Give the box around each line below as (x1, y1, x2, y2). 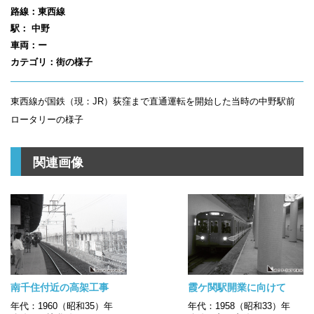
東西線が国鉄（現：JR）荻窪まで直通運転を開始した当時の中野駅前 (11, 95, 295, 107)
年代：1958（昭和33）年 (187, 300, 290, 311)
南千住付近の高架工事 (11, 281, 109, 293)
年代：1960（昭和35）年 (11, 300, 113, 311)
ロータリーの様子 (11, 114, 83, 125)
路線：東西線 (11, 6, 65, 17)
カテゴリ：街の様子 (11, 56, 93, 67)
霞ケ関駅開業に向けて (187, 281, 286, 293)
